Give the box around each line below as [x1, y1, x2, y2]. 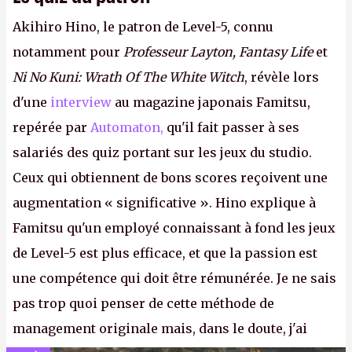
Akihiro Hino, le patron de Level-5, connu [13, 19, 273, 35]
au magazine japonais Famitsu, [112, 94, 310, 110]
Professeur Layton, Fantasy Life [123, 44, 313, 60]
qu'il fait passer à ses [163, 119, 299, 135]
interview [50, 94, 112, 110]
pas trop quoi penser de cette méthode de [13, 295, 274, 311]
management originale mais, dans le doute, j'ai [13, 321, 307, 336]
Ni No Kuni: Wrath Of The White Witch [13, 69, 244, 85]
